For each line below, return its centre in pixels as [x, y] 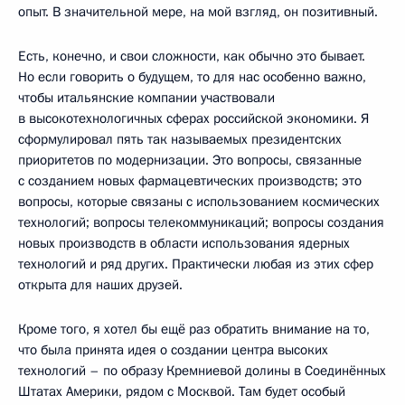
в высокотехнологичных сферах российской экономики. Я [193, 118]
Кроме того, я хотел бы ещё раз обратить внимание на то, [194, 329]
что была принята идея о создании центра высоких [173, 349]
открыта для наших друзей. [100, 284]
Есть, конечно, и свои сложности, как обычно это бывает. [192, 56]
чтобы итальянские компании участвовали [146, 97]
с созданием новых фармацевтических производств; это [190, 180]
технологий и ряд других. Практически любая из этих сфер [196, 264]
